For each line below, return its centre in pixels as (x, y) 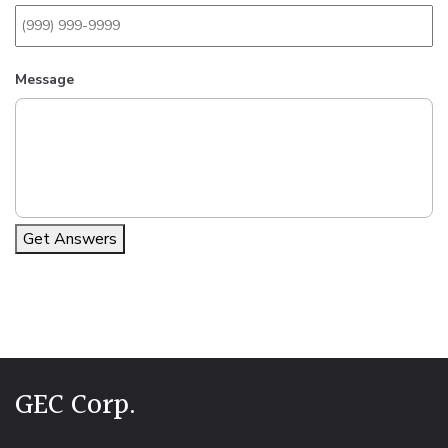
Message (44, 79)
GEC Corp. (75, 406)
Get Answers (70, 239)
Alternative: (57, 290)
